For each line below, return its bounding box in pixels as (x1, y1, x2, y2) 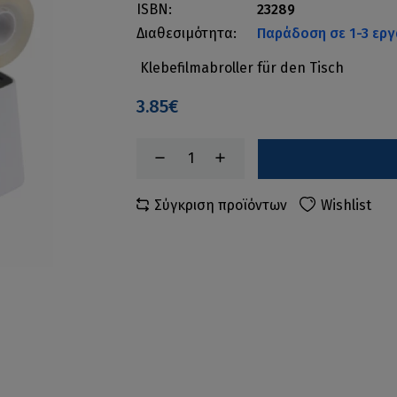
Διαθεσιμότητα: (136, 25, 237, 42)
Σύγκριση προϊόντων (154, 197, 288, 214)
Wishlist (321, 197, 372, 214)
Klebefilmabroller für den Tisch (136, 59, 345, 76)
